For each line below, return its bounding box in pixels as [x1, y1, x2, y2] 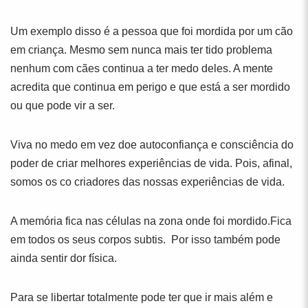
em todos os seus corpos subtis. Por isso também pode [10, 234, 280, 245]
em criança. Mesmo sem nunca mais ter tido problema [10, 44, 272, 56]
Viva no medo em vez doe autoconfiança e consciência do [10, 139, 294, 151]
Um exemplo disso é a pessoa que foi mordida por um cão [10, 25, 293, 37]
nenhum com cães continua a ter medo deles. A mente [10, 63, 273, 74]
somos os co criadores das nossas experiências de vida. [10, 176, 285, 188]
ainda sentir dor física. [10, 252, 117, 264]
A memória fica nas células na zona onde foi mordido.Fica [10, 215, 291, 227]
